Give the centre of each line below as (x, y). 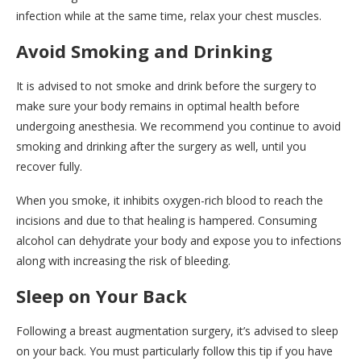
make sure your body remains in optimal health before (158, 106)
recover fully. (49, 166)
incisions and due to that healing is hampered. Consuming (166, 220)
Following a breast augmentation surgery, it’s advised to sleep (177, 331)
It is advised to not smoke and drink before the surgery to (166, 86)
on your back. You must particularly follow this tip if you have (174, 351)
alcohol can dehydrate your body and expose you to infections (179, 241)
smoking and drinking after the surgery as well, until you (161, 146)
